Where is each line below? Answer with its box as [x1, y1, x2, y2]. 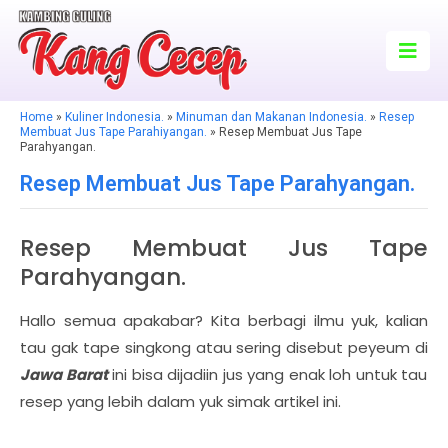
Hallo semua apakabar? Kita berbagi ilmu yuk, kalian [20, 310, 428, 331]
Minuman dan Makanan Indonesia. [176, 110, 367, 124]
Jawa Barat [20, 364, 108, 385]
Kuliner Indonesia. [65, 110, 164, 124]
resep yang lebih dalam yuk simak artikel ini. [20, 391, 341, 412]
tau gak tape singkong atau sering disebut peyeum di [20, 337, 428, 358]
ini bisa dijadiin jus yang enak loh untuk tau [107, 364, 428, 385]
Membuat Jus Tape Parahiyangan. [20, 125, 207, 139]
